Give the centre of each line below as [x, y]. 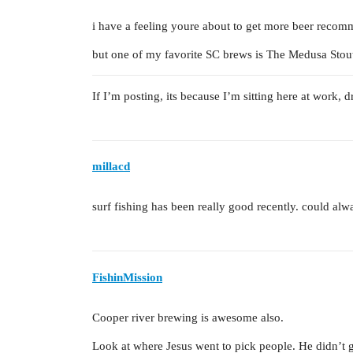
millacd [111, 167]
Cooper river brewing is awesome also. [188, 317]
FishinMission [127, 277]
